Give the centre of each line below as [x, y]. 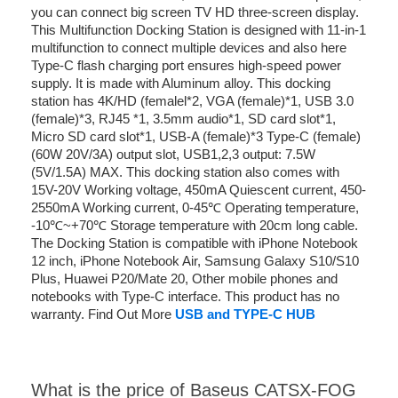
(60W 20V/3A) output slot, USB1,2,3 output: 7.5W [173, 155]
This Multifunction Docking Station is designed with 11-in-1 [199, 30]
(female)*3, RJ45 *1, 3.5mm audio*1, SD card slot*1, [183, 119]
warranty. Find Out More [101, 314]
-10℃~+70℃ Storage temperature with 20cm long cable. [195, 226]
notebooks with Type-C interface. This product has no [185, 297]
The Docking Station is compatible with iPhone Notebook [195, 243]
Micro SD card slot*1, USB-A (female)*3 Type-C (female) [196, 137]
